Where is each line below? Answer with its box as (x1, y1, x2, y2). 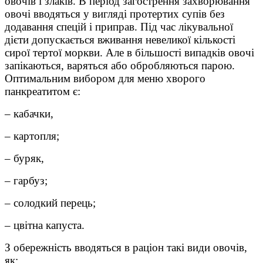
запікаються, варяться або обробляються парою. (5, 59, 235, 72)
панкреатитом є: (5, 85, 80, 98)
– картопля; (5, 130, 59, 143)
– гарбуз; (5, 174, 48, 187)
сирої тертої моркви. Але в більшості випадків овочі (5, 46, 254, 59)
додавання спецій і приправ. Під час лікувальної (5, 21, 233, 33)
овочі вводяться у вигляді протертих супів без (5, 8, 225, 21)
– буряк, (5, 152, 44, 165)
